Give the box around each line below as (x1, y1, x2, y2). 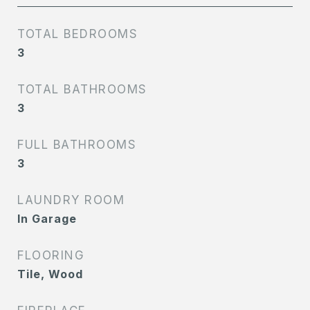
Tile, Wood (17, 267, 83, 281)
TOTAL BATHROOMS (17, 82, 147, 96)
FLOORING (17, 248, 84, 262)
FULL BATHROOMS (17, 138, 136, 152)
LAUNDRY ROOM (17, 193, 125, 207)
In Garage (17, 212, 77, 226)
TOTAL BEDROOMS (17, 27, 138, 41)
